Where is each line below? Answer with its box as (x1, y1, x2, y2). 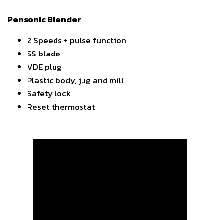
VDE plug (27, 60, 62, 73)
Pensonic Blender (7, 13, 81, 26)
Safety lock (27, 87, 71, 100)
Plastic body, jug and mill (27, 74, 124, 86)
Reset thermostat (27, 100, 95, 113)
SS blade (27, 47, 60, 60)
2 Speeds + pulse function (27, 34, 126, 47)
